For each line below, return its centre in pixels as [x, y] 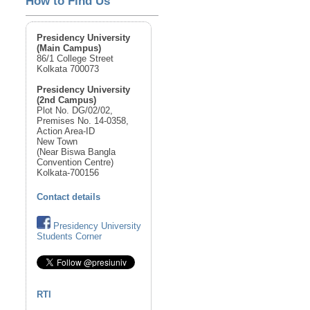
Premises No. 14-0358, [83, 121]
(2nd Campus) [67, 100]
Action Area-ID [66, 131]
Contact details [69, 197]
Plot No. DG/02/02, [75, 111]
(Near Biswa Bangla [76, 152]
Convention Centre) [75, 163]
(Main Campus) [69, 48]
